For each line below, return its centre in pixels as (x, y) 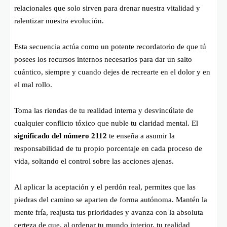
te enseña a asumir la (141, 136)
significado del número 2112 (61, 136)
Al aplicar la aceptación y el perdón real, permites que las (105, 187)
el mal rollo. (33, 84)
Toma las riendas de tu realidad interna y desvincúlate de (104, 110)
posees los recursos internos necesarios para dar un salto (103, 59)
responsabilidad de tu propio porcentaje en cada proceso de (108, 148)
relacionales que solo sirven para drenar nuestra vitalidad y (107, 8)
